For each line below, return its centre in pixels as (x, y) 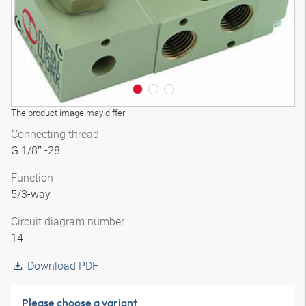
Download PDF (63, 266)
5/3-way (32, 194)
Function (32, 178)
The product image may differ (68, 113)
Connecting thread (55, 134)
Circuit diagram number (68, 221)
